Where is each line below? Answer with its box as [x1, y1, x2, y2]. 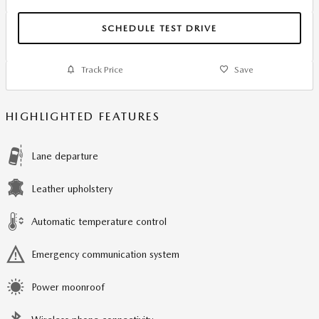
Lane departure [31, 150, 98, 162]
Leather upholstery [31, 183, 113, 195]
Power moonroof [31, 281, 105, 293]
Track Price [80, 64, 123, 75]
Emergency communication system [31, 249, 179, 261]
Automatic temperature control [31, 216, 167, 228]
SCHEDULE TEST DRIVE [102, 22, 217, 33]
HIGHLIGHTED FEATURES [6, 110, 160, 124]
